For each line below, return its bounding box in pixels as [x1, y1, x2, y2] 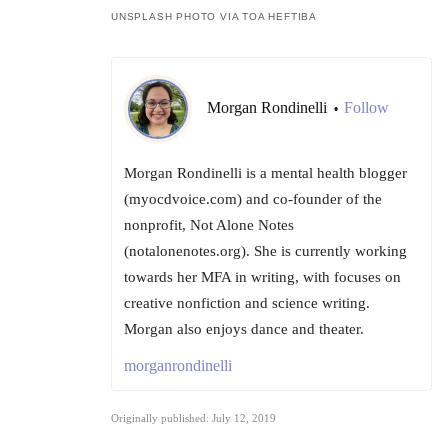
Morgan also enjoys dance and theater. [124, 321, 364, 338]
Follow [344, 99, 389, 117]
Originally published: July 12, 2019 [111, 412, 276, 425]
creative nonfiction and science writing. [124, 295, 370, 312]
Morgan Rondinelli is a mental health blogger [124, 165, 407, 182]
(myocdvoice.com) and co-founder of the [124, 191, 382, 208]
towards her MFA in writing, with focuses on [124, 269, 401, 286]
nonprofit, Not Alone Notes [124, 217, 294, 234]
